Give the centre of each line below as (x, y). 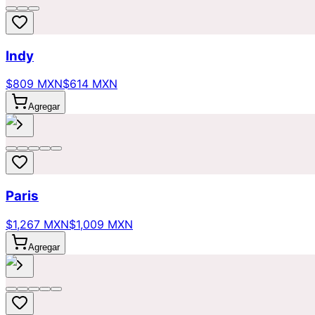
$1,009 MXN (101, 224)
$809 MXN (34, 84)
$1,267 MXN (37, 224)
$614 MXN (90, 84)
